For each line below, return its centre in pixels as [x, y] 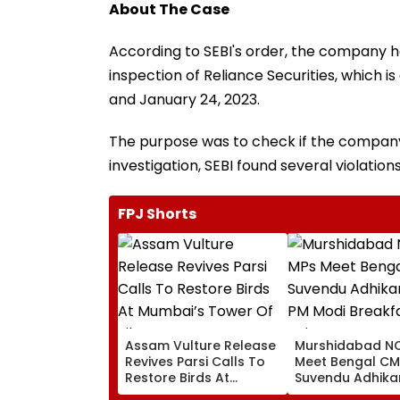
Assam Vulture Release [200, 345]
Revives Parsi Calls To [195, 361]
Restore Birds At [177, 377]
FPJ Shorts [157, 213]
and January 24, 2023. [184, 99]
